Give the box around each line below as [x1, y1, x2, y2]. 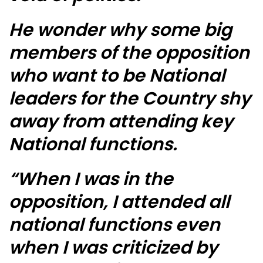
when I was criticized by [9, 235, 218, 261]
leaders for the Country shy [9, 86, 251, 112]
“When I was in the [9, 167, 173, 192]
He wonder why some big [9, 18, 232, 43]
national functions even [9, 213, 220, 238]
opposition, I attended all [9, 190, 230, 215]
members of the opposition [9, 41, 249, 66]
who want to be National [9, 63, 225, 89]
